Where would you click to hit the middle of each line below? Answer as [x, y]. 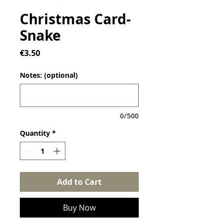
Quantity [35, 133]
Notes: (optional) [49, 75]
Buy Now [79, 208]
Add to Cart [79, 182]
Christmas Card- [75, 19]
